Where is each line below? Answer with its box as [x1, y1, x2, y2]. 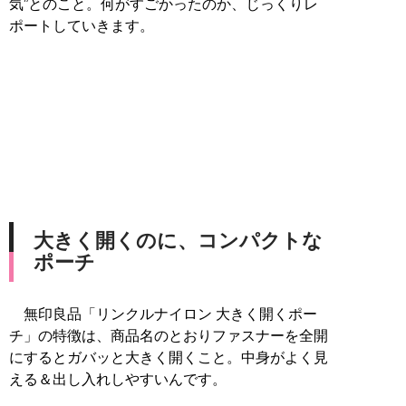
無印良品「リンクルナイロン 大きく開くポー [9, 305, 317, 322]
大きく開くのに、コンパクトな [34, 228, 323, 252]
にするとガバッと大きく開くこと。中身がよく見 [9, 349, 328, 365]
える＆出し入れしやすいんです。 [9, 371, 227, 387]
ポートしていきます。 [9, 17, 154, 34]
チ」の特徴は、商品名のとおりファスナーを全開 [9, 327, 328, 343]
